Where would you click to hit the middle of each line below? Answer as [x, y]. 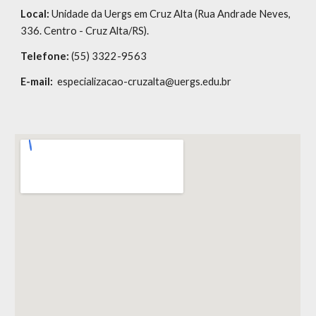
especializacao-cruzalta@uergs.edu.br [142, 81]
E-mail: [37, 81]
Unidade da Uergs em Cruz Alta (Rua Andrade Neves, [170, 13]
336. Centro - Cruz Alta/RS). [85, 30]
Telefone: [45, 56]
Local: [35, 13]
